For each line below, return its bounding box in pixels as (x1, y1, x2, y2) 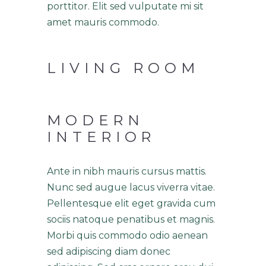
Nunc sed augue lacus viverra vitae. (47, 182, 215, 193)
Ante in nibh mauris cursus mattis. (47, 166, 207, 177)
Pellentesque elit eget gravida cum (47, 198, 216, 209)
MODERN (47, 112, 144, 129)
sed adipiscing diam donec (47, 246, 170, 257)
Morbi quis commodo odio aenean (47, 230, 208, 241)
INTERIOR (47, 128, 156, 145)
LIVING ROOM (47, 59, 200, 77)
